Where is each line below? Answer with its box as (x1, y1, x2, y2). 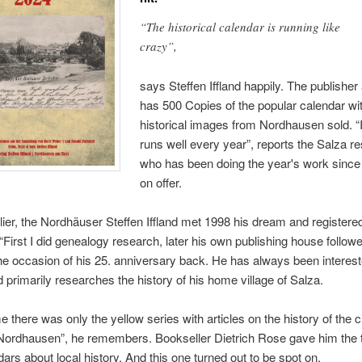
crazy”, (140, 38, 178, 55)
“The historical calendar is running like (140, 19, 341, 36)
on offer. (140, 173, 183, 191)
